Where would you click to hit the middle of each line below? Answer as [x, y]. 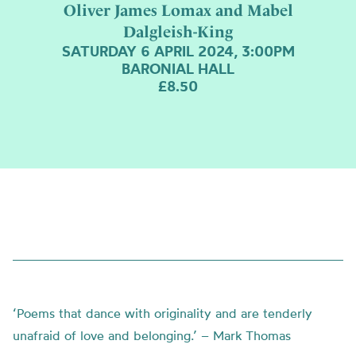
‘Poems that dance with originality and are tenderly [163, 313]
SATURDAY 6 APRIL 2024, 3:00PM [178, 51]
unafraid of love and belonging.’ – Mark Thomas [152, 335]
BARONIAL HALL [178, 68]
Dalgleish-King [178, 31]
